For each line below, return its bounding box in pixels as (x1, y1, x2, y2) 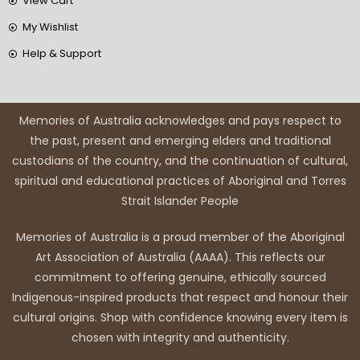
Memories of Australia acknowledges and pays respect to (18, 112, 342, 129)
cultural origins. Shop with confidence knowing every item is (12, 309, 348, 326)
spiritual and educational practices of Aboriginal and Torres (14, 173, 346, 190)
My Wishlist (22, 19, 78, 35)
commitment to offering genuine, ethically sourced (34, 269, 326, 286)
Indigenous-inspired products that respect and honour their (12, 289, 348, 306)
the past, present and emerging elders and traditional (29, 133, 331, 149)
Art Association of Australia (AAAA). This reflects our (35, 249, 325, 266)
